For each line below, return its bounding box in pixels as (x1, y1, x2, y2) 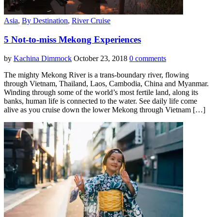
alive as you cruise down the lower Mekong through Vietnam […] (4, 105, 205, 114)
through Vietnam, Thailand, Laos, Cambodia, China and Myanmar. (4, 79, 209, 88)
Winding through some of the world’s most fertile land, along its (4, 88, 198, 96)
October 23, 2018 (74, 54, 127, 62)
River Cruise (72, 16, 110, 25)
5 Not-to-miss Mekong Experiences (4, 34, 141, 45)
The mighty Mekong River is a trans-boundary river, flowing (4, 70, 189, 79)
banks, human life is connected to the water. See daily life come (4, 96, 197, 105)
